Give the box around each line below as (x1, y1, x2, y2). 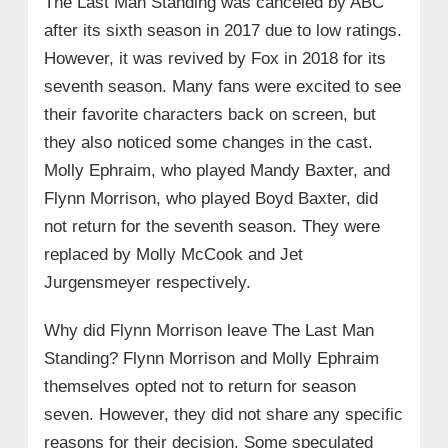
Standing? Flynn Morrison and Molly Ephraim (43, 348, 379, 368)
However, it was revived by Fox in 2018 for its (43, 48, 386, 68)
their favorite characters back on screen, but (43, 104, 376, 124)
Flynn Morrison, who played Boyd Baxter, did (43, 188, 378, 208)
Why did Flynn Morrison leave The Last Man (43, 320, 374, 340)
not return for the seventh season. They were (43, 216, 380, 236)
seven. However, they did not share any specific (43, 404, 403, 424)
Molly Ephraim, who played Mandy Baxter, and (43, 160, 390, 180)
